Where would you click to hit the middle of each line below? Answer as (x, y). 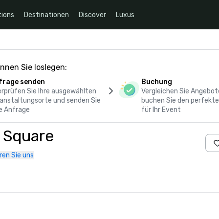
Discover (92, 15)
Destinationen (46, 15)
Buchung (156, 82)
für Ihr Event (161, 110)
